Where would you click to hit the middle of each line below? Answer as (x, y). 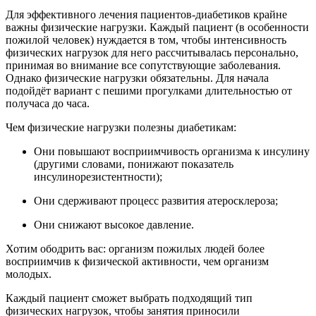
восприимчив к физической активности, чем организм (137, 261)
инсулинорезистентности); (98, 176)
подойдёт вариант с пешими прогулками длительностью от (149, 90)
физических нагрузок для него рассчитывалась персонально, (152, 52)
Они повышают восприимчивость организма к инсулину (172, 151)
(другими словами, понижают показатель (134, 164)
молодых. (29, 274)
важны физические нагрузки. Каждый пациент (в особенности (157, 27)
